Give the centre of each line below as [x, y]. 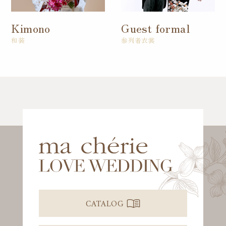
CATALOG [105, 201]
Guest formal [155, 28]
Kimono [31, 28]
